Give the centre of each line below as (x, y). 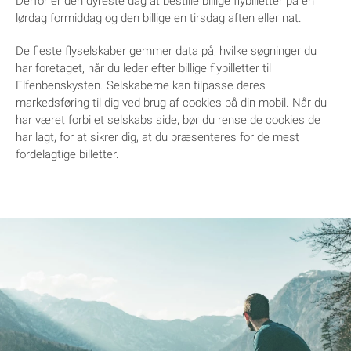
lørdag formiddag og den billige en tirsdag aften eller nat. (159, 18)
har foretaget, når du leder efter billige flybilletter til (143, 69)
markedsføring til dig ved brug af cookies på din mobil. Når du (171, 103)
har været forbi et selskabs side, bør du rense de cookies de (168, 120)
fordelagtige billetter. (67, 155)
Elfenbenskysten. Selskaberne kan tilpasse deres (141, 86)
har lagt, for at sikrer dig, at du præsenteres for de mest (157, 138)
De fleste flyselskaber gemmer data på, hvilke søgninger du (166, 51)
